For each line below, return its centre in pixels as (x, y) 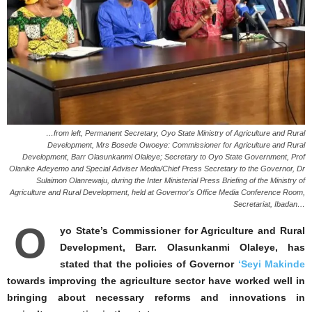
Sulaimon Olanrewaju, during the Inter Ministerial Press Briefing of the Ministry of (171, 181)
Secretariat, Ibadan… (269, 204)
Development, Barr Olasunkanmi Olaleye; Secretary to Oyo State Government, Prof (164, 157)
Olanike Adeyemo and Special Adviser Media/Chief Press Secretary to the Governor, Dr (157, 169)
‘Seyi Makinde (272, 264)
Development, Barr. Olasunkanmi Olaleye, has (182, 248)
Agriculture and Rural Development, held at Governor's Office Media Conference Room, (157, 193)
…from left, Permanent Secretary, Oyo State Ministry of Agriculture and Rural (175, 133)
